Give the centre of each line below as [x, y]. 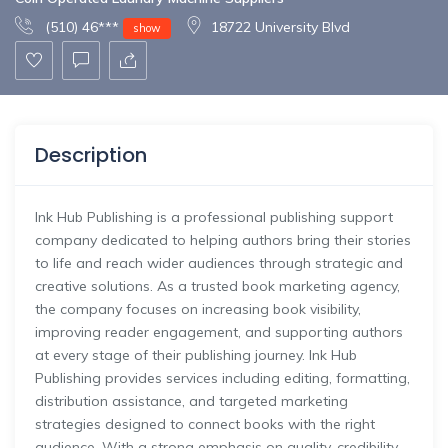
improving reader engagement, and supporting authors [219, 332]
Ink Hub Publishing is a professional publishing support [214, 217]
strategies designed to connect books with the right [205, 424]
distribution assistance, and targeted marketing [191, 401]
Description [91, 155]
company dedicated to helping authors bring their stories [223, 240]
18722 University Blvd [280, 27]
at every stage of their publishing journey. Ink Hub [196, 355]
